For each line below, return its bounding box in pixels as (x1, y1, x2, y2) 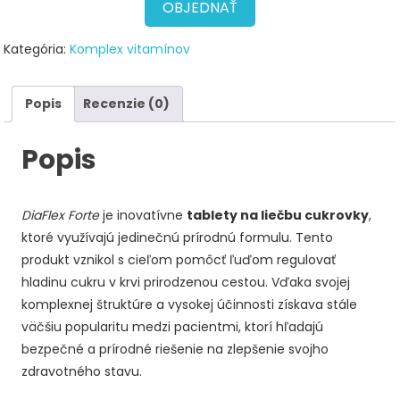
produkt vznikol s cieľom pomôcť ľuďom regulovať (21, 250, 337, 269)
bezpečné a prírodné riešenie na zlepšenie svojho (21, 339, 329, 358)
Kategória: (4, 40, 71, 58)
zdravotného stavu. (21, 362, 143, 380)
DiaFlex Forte (21, 205, 100, 224)
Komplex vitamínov (70, 40, 191, 58)
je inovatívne (99, 205, 187, 224)
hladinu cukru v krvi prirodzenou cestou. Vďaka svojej (21, 272, 351, 291)
